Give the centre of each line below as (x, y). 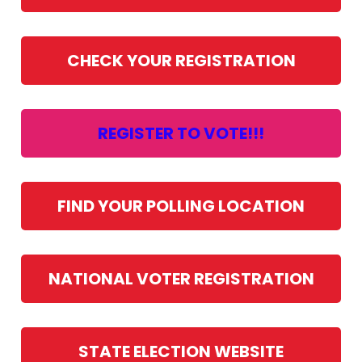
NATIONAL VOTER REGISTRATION (181, 278)
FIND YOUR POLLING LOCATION (181, 206)
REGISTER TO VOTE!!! (181, 133)
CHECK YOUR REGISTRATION (181, 60)
